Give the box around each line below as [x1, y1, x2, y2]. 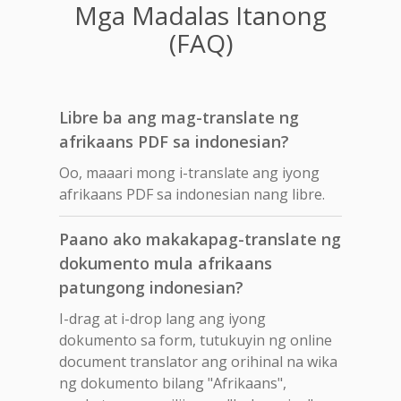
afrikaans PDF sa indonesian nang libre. [59, 183, 325, 204]
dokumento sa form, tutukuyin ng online [59, 329, 332, 350]
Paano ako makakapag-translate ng [59, 227, 341, 250]
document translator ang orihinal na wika [59, 351, 337, 371]
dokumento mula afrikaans [59, 252, 272, 274]
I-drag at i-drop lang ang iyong [59, 308, 266, 328]
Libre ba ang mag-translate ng [59, 106, 299, 128]
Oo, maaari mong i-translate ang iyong [59, 162, 320, 183]
